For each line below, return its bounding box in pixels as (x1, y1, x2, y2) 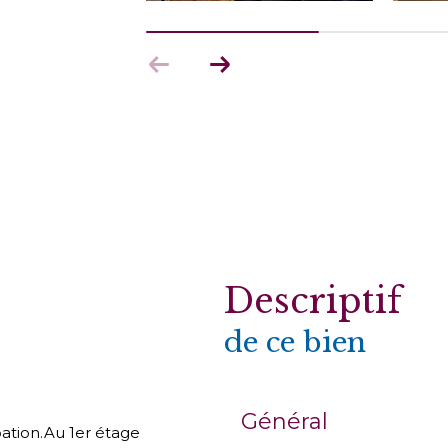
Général (241, 408, 328, 436)
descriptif (254, 280, 401, 323)
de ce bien (224, 325, 366, 361)
